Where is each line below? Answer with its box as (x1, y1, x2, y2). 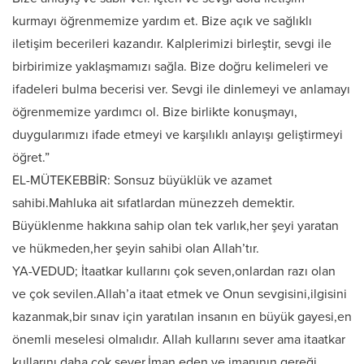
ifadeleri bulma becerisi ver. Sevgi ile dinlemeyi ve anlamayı (12, 81, 350, 97)
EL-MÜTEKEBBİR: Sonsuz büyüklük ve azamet (12, 172, 272, 188)
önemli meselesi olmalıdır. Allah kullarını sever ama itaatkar (12, 331, 345, 348)
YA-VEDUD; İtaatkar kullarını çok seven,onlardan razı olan (12, 263, 336, 279)
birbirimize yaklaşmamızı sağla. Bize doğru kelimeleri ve (12, 58, 328, 75)
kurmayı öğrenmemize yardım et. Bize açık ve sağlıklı (12, 13, 312, 29)
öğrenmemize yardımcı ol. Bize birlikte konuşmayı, (12, 104, 297, 120)
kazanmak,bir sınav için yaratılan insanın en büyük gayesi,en (12, 309, 352, 325)
